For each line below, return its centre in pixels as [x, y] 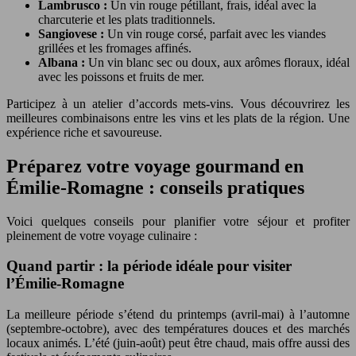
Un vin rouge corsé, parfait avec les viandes [217, 33]
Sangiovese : [73, 33]
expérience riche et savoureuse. [84, 132]
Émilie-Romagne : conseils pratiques [155, 187]
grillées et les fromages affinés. [115, 48]
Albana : [63, 62]
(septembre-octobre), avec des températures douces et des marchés [178, 329]
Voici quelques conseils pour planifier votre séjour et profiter [178, 221]
